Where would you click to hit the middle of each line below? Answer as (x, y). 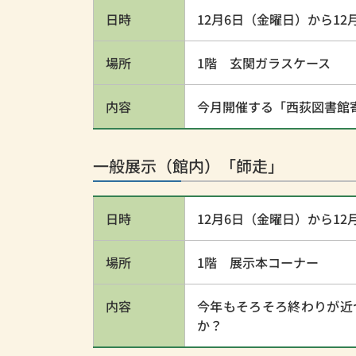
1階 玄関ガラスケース (264, 63)
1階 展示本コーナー (258, 262)
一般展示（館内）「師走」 (188, 166)
